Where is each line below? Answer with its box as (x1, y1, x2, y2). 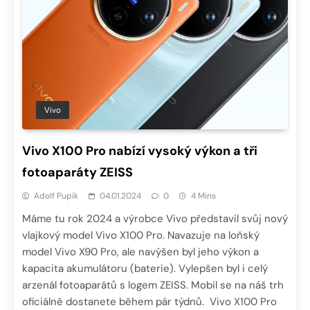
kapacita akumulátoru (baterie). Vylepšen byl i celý (22, 261, 268, 275)
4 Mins (191, 190, 216, 201)
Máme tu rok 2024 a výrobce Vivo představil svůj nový (22, 211, 288, 226)
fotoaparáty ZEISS (22, 163, 133, 181)
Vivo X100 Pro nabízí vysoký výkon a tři (22, 142, 257, 159)
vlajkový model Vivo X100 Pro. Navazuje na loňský (22, 228, 259, 242)
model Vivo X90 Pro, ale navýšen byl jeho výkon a (22, 244, 259, 259)
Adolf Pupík (34, 190, 78, 201)
